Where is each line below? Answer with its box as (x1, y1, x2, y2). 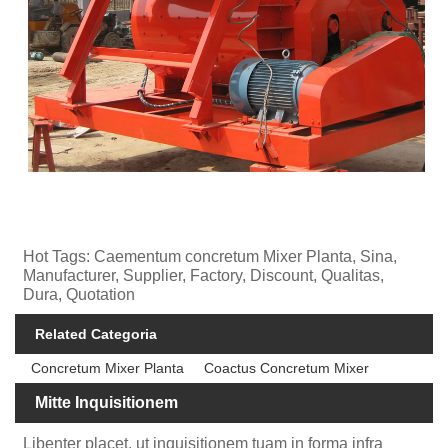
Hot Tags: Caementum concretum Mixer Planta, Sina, (23, 248, 398, 266)
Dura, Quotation (23, 286, 136, 304)
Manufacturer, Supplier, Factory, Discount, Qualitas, (23, 267, 385, 285)
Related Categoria (35, 326, 157, 343)
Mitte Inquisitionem (35, 394, 178, 412)
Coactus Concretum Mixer (204, 360, 370, 377)
